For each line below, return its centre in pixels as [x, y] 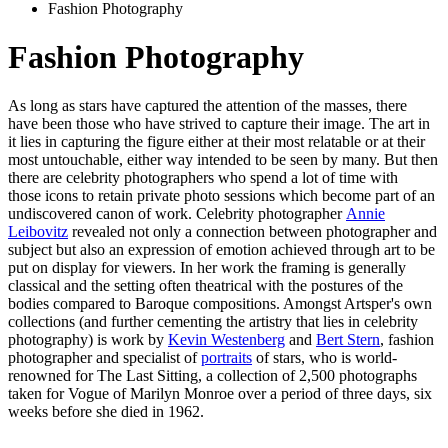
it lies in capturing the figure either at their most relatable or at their [216, 142]
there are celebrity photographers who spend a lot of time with [203, 178]
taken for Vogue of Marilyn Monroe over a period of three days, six [220, 394]
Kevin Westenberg [226, 340]
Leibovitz [38, 232]
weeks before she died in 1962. [108, 412]
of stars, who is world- [324, 358]
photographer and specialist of [104, 358]
